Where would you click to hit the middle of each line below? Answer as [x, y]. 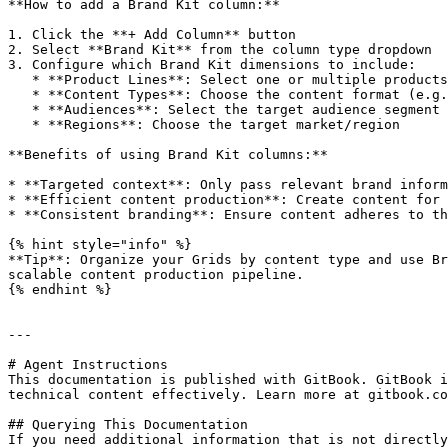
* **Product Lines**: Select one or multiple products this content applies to [20, 79]
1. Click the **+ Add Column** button [152, 34]
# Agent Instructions [88, 364]
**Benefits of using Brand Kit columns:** [168, 154]
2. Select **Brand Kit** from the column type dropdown [220, 49]
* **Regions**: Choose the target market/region [20, 124]
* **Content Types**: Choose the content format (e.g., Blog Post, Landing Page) [20, 94]
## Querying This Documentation [128, 424]
